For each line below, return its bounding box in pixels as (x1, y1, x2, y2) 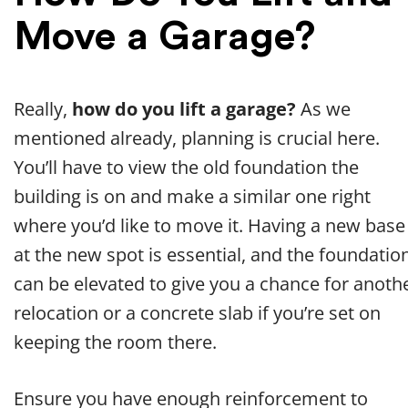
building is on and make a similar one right (14, 184, 371, 209)
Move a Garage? (14, 16, 315, 57)
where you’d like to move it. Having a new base (14, 213, 405, 239)
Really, (14, 97, 72, 122)
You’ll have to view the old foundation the (14, 155, 359, 180)
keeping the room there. (14, 330, 217, 355)
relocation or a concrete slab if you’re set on (14, 301, 381, 326)
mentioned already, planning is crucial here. (14, 126, 380, 151)
